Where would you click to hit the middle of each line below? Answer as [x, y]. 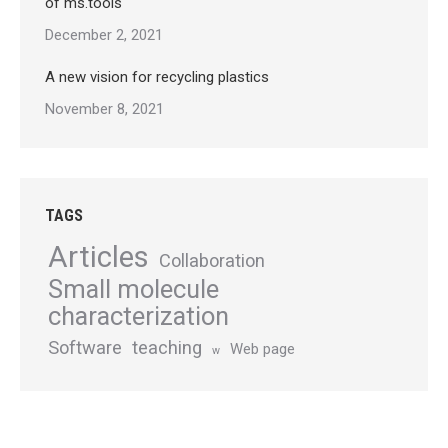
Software [85, 347]
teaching [167, 347]
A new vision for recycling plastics [157, 77]
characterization [138, 316]
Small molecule [133, 289]
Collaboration [212, 260]
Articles [98, 257]
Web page [262, 349]
